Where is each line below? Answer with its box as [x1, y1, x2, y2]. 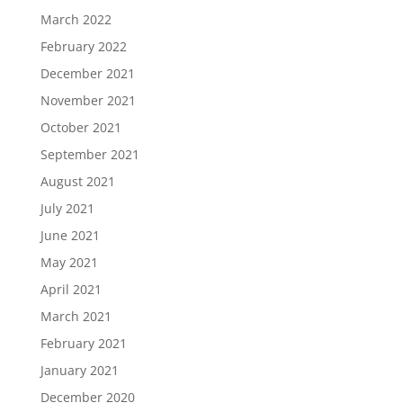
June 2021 [40, 226, 100, 244]
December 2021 [40, 64, 135, 82]
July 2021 [40, 199, 94, 217]
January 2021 [40, 361, 119, 379]
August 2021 [40, 172, 115, 190]
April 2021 [40, 280, 102, 298]
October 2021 [40, 118, 121, 136]
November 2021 [40, 91, 136, 109]
